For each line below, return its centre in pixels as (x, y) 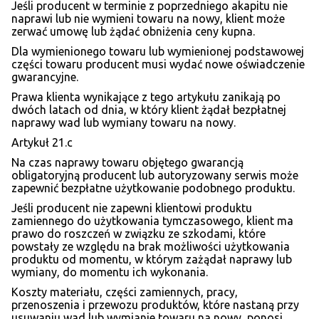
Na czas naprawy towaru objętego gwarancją (127, 163)
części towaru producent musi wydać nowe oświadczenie (158, 64)
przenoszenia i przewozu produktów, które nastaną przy (155, 305)
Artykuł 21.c (42, 143)
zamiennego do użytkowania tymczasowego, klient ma (152, 221)
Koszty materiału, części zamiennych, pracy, (125, 292)
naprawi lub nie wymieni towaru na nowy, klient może (148, 19)
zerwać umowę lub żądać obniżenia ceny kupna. (133, 32)
